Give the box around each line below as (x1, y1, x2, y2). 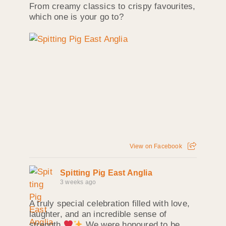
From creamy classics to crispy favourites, (29, 2, 196, 12)
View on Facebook (129, 142, 182, 150)
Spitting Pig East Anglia (60, 168, 152, 177)
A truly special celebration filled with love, (29, 198, 190, 208)
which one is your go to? (29, 12, 124, 22)
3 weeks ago (60, 178, 96, 186)
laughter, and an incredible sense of (29, 209, 167, 219)
